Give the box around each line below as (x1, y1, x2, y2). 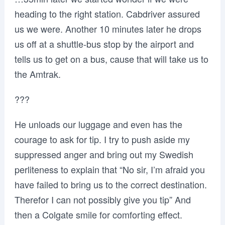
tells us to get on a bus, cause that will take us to (14, 52, 208, 65)
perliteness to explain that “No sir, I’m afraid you (14, 163, 205, 176)
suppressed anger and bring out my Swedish (14, 148, 193, 161)
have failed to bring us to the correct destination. (14, 178, 207, 191)
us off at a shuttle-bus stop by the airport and (14, 37, 194, 50)
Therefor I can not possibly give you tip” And (14, 193, 191, 206)
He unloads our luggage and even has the (14, 118, 182, 131)
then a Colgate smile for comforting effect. (14, 208, 182, 221)
